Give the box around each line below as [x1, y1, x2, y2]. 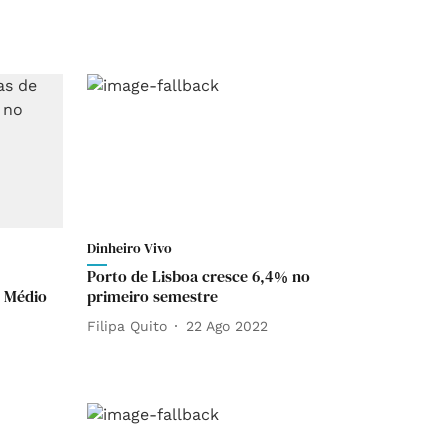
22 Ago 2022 [186, 317, 268, 334]
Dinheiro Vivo [87, 238, 172, 259]
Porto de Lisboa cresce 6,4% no [87, 265, 310, 288]
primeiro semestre [87, 285, 218, 308]
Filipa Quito [87, 317, 167, 334]
